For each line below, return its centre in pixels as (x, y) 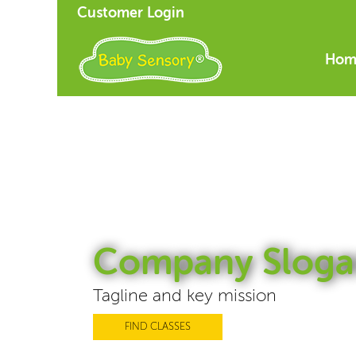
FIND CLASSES (158, 327)
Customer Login (131, 14)
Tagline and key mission (185, 296)
